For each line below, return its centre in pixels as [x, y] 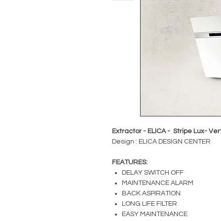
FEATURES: [130, 162]
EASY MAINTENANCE [155, 214]
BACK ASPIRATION [151, 193]
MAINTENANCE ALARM [158, 183]
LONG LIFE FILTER [149, 204]
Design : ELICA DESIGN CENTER [161, 142]
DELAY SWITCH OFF [153, 173]
